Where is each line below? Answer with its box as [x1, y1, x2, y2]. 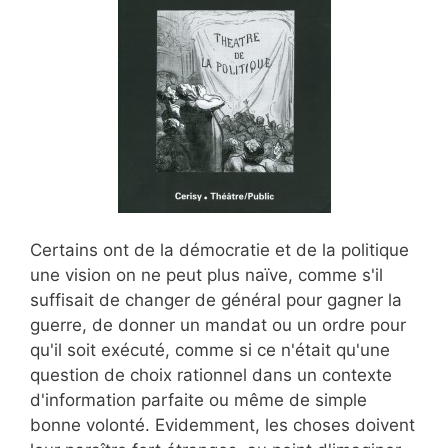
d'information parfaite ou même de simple [30, 390, 367, 411]
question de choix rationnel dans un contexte [30, 365, 392, 386]
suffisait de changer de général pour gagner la [30, 290, 402, 311]
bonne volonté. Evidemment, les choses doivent [30, 415, 415, 436]
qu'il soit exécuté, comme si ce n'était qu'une [30, 340, 390, 361]
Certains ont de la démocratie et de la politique [30, 240, 409, 261]
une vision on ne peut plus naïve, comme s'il [30, 265, 383, 286]
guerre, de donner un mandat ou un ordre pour [30, 315, 406, 336]
